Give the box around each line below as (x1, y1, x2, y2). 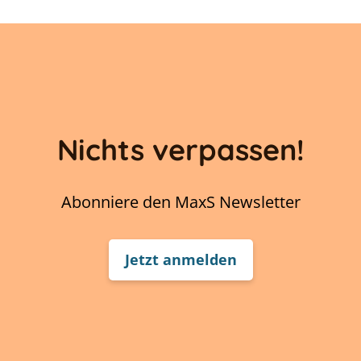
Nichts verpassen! (56, 131, 305, 168)
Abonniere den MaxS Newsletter (60, 191, 301, 214)
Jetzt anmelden (124, 250, 237, 270)
